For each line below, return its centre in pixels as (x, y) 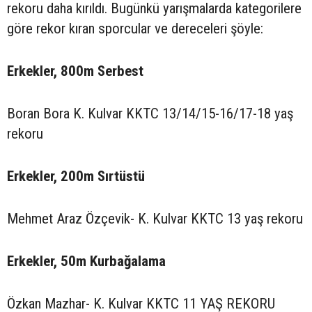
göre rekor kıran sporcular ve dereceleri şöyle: (135, 28)
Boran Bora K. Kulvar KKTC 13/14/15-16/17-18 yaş (150, 113)
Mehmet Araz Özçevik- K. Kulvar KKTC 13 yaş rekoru (155, 218)
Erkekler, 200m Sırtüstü (100, 176)
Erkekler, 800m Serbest (101, 71)
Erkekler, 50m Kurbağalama (97, 261)
